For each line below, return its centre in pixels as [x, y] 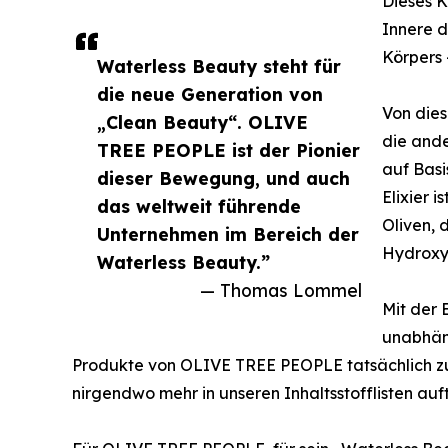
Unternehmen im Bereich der [228, 233]
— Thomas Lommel [281, 289]
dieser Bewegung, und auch [223, 177]
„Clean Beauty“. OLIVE [202, 121]
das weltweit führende [199, 205]
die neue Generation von [210, 93]
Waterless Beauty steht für [219, 65]
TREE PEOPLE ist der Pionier [228, 149]
